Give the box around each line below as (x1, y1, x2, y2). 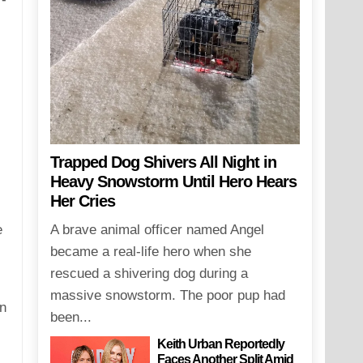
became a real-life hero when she (49, 244, 251, 260)
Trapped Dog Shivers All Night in (49, 153, 276, 172)
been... (49, 310, 92, 326)
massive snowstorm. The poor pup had (49, 288, 285, 304)
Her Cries (49, 192, 115, 211)
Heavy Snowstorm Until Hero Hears (49, 173, 297, 191)
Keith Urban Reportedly (157, 337, 285, 352)
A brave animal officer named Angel (49, 222, 264, 238)
